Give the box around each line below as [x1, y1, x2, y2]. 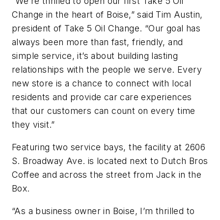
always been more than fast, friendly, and [12, 37, 183, 48]
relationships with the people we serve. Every [12, 64, 202, 75]
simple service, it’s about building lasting [12, 51, 178, 61]
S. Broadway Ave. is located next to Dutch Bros [12, 155, 208, 166]
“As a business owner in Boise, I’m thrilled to [12, 205, 195, 216]
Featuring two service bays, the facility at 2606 [12, 141, 206, 152]
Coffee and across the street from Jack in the [12, 169, 201, 180]
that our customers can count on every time [12, 106, 195, 116]
